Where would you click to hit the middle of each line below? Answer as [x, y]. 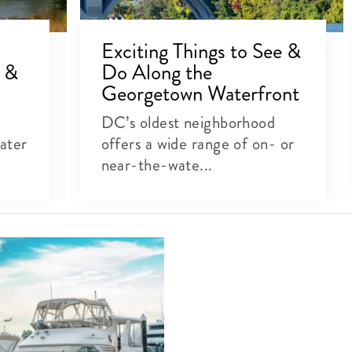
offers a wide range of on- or [198, 143]
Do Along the [156, 72]
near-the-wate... [157, 165]
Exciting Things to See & [201, 51]
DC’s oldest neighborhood [188, 122]
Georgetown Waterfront [200, 93]
